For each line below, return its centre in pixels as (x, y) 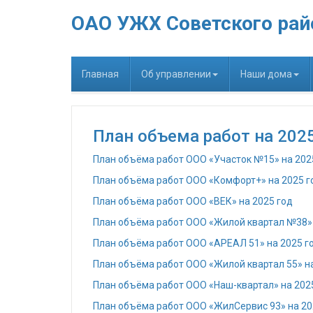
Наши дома (266, 74)
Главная (100, 74)
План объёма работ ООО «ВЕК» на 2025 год (193, 201)
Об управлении (176, 74)
